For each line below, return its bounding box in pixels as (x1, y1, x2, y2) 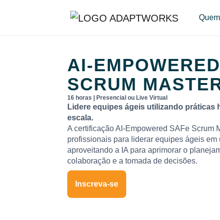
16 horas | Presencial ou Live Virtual (67, 94, 167, 101)
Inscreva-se (75, 180, 118, 188)
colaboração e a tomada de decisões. (67, 157, 197, 165)
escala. (67, 113, 93, 122)
